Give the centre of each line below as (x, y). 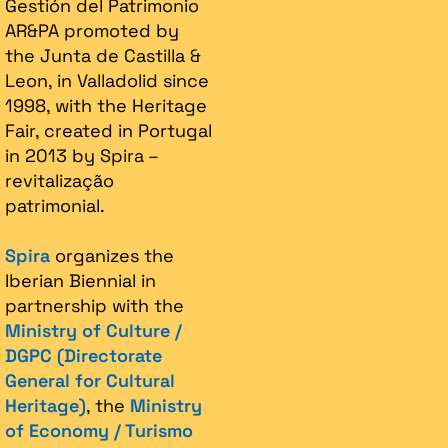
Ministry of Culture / (93, 330)
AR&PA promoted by (92, 30)
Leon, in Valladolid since (107, 80)
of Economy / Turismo (99, 430)
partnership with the (94, 305)
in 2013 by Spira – (81, 155)
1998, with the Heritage (106, 105)
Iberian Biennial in (80, 280)
